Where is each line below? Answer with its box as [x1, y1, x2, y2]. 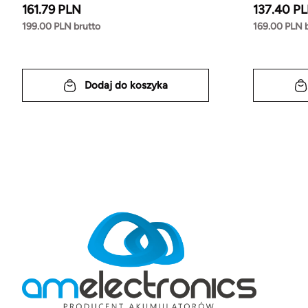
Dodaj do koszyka [85, 78, 168, 91]
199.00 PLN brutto [22, 21, 100, 33]
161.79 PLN [22, 2, 81, 18]
